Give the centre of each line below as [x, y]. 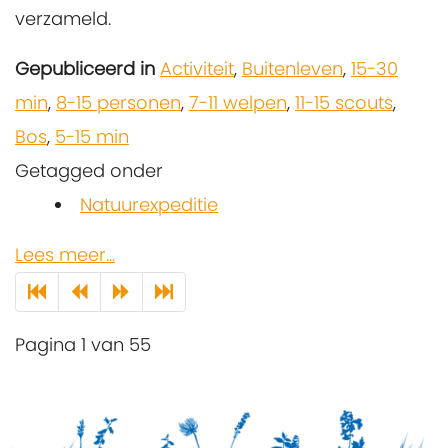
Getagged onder [89, 171]
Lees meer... [65, 255]
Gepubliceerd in [85, 69]
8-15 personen [118, 103]
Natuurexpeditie [149, 205]
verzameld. [63, 19]
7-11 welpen [238, 103]
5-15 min [92, 137]
